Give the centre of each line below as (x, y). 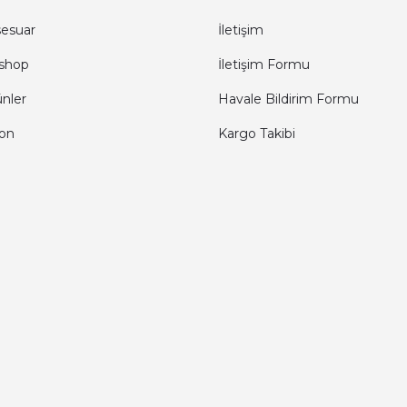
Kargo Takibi (257, 134)
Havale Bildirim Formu (288, 99)
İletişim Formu (264, 65)
